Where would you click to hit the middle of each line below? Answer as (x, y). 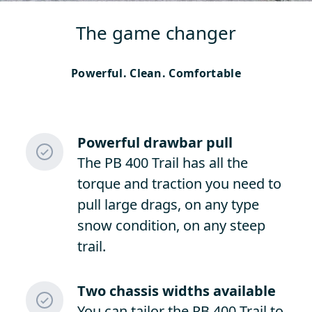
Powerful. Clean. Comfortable (156, 73)
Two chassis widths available (176, 291)
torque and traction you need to (179, 184)
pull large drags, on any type (168, 204)
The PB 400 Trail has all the (162, 163)
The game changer (156, 33)
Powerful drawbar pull (155, 142)
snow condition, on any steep (171, 225)
